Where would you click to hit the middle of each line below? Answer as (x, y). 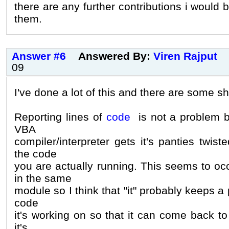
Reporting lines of (60, 117)
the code (36, 153)
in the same (43, 178)
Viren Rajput (185, 56)
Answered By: (116, 56)
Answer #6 (39, 56)
